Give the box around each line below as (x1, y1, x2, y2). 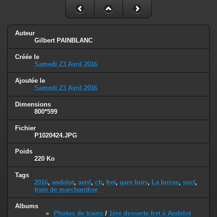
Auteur (15, 29, 35, 37)
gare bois (120, 179, 148, 186)
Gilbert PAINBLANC (34, 36, 93, 44)
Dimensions (15, 100, 51, 108)
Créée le (15, 53, 39, 61)
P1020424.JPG (34, 131, 77, 139)
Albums (15, 202, 38, 210)
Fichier (15, 124, 36, 132)
